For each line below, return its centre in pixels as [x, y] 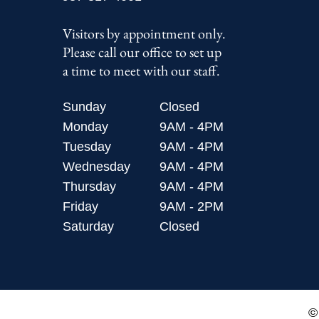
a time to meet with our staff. [141, 70]
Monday [85, 127]
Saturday [88, 226]
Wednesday [96, 167]
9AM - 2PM [191, 206]
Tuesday [87, 147]
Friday [80, 206]
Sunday [84, 107]
